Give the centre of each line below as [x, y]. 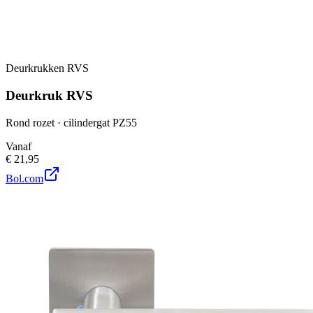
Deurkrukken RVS [47, 68]
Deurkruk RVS [49, 95]
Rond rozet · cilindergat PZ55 [71, 122]
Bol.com [24, 178]
